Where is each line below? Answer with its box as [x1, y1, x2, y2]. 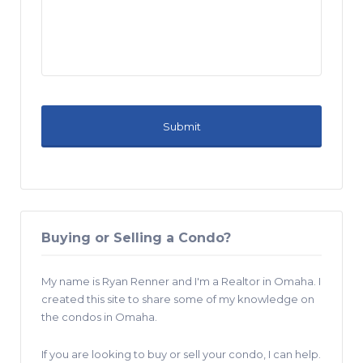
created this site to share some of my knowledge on [41, 292, 314, 305]
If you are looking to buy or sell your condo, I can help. [41, 347, 321, 361]
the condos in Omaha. [41, 310, 157, 323]
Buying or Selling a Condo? [41, 229, 231, 246]
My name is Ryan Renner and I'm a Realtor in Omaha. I [41, 274, 321, 288]
